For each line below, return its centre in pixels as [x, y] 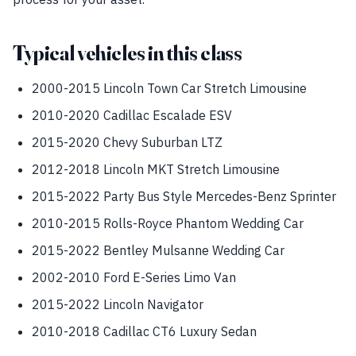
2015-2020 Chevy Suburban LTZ [127, 142]
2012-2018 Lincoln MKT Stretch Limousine [156, 169]
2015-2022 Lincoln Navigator [118, 304]
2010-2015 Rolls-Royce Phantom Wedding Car [168, 223]
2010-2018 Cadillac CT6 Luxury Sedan [144, 331]
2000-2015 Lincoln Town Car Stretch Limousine [169, 88]
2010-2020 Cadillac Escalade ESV [132, 115]
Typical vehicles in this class [128, 53]
